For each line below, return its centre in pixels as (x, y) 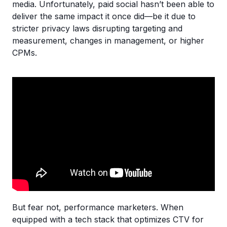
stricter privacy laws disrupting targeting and (97, 28)
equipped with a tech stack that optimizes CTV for (108, 219)
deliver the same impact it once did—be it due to (104, 16)
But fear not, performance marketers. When (98, 207)
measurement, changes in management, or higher (108, 41)
